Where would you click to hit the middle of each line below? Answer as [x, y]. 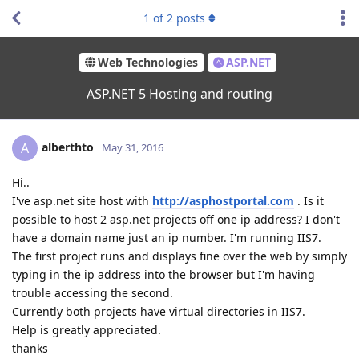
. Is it [309, 200]
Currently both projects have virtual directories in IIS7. [159, 311]
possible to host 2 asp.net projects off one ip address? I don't [176, 219]
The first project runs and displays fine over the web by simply [179, 256]
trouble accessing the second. [93, 292]
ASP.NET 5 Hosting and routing [179, 93]
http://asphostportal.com [223, 200]
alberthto [68, 147]
